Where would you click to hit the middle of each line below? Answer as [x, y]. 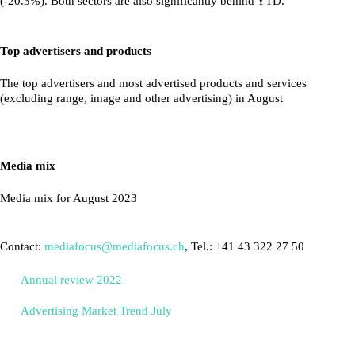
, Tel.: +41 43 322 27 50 [244, 246]
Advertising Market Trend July [96, 310]
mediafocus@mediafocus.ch [115, 246]
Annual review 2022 [71, 279]
